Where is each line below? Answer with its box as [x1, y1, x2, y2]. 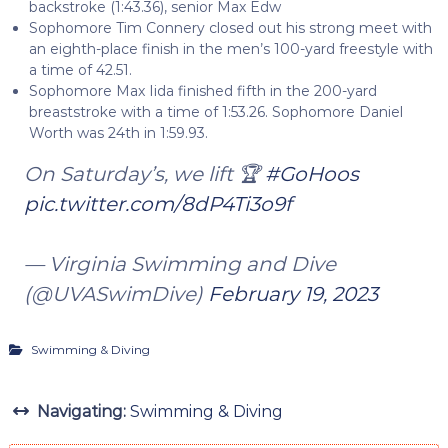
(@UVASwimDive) [23, 281, 208, 306]
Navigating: [36, 401, 126, 421]
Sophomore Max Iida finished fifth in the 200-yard [28, 81, 377, 100]
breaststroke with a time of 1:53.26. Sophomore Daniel [28, 102, 403, 121]
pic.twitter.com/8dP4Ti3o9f [23, 191, 292, 216]
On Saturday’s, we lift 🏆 [23, 161, 265, 186]
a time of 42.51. [28, 60, 132, 79]
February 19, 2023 [207, 281, 378, 306]
